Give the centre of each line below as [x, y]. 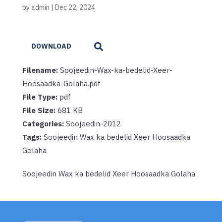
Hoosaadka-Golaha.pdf [61, 83]
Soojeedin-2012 [93, 123]
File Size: [40, 110]
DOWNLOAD [51, 46]
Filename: [41, 70]
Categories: [44, 123]
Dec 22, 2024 [75, 7]
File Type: [41, 97]
